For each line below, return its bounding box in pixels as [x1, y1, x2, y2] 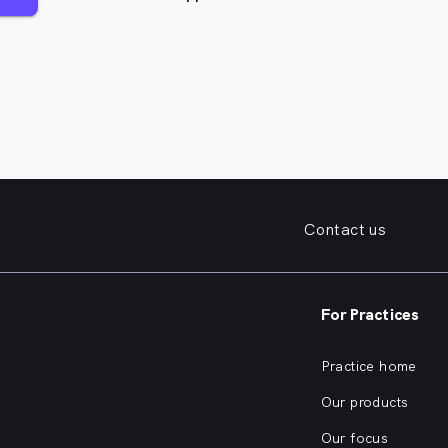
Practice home [320, 356, 417, 375]
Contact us [304, 218, 387, 240]
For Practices [320, 303, 419, 325]
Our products [320, 392, 409, 411]
